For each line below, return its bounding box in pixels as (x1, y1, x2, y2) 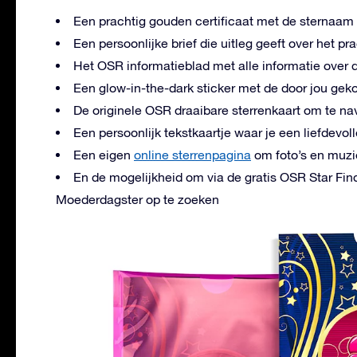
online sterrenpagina (134, 147, 251, 162)
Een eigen (73, 147, 134, 162)
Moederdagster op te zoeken (56, 191, 219, 206)
